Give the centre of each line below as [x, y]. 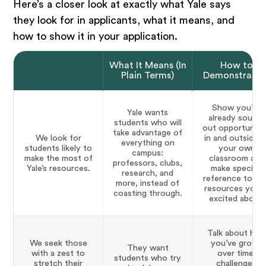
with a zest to [58, 254]
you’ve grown [237, 243]
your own [237, 148]
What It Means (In [148, 66]
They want [148, 248]
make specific [237, 169]
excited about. [237, 199]
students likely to [58, 148]
